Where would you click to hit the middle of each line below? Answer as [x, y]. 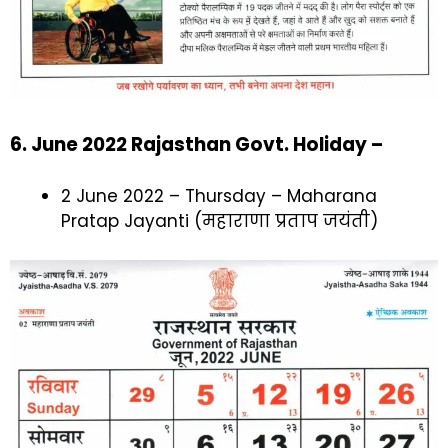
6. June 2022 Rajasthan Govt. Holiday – [196, 144]
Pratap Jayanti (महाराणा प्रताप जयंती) [219, 221]
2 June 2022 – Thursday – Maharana [219, 196]
